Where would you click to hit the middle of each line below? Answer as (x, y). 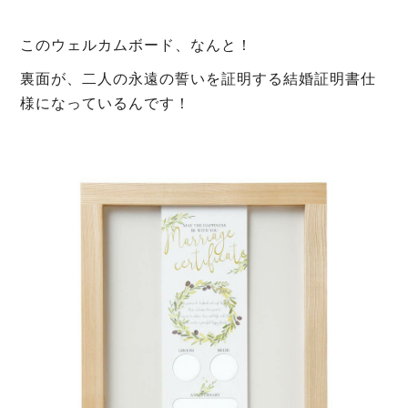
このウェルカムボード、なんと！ (137, 45)
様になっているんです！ (106, 103)
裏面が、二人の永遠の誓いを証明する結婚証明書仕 (199, 78)
